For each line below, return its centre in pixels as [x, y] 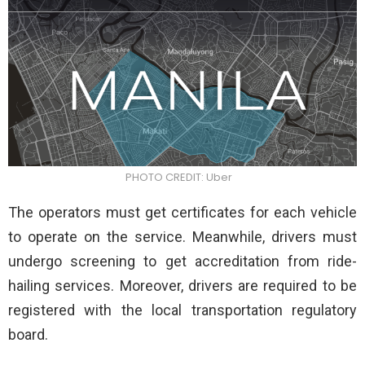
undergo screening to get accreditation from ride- [182, 262]
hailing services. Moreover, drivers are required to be [182, 286]
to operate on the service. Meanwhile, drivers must [182, 237]
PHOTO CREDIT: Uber [178, 178]
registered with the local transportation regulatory [182, 310]
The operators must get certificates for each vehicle [182, 213]
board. [28, 335]
